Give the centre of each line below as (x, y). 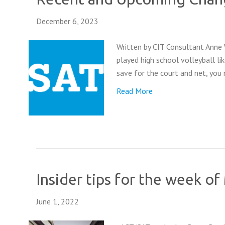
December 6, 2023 (67, 21)
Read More (135, 91)
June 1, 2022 (58, 201)
